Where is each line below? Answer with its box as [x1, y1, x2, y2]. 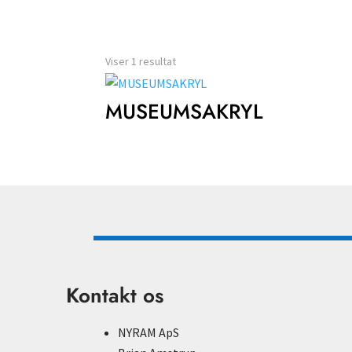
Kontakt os [66, 280, 164, 310]
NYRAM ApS [118, 324, 180, 340]
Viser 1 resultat [105, 54, 177, 68]
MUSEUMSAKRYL [105, 97, 264, 126]
